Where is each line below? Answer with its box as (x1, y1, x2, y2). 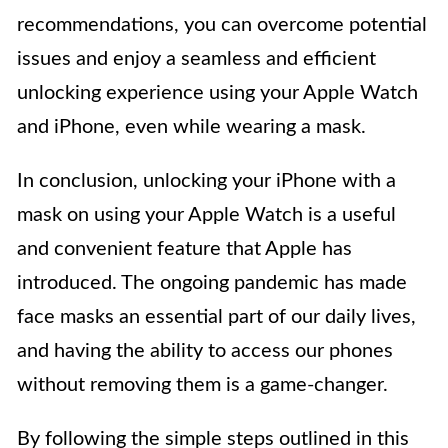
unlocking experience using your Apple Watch (17, 83, 418, 103)
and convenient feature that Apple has (17, 239, 352, 259)
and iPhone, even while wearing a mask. (17, 117, 366, 137)
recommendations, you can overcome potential (17, 15, 427, 35)
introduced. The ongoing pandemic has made (17, 273, 407, 293)
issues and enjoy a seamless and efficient (17, 49, 376, 69)
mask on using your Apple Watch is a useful (17, 205, 396, 225)
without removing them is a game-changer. (17, 375, 388, 395)
